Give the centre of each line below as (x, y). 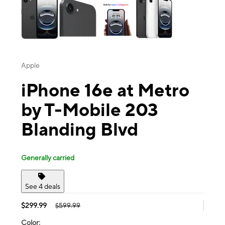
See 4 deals (43, 186)
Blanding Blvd (80, 129)
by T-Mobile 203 (90, 110)
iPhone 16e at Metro (105, 90)
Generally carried (48, 157)
